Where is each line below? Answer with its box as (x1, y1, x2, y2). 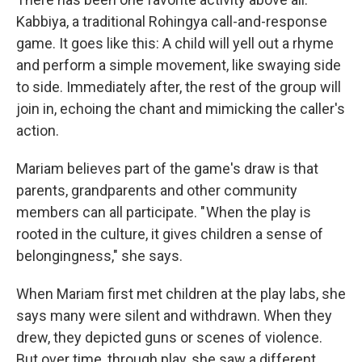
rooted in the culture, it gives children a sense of (16, 225, 323, 242)
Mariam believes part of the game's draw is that (16, 160, 318, 177)
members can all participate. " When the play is (16, 204, 311, 221)
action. (16, 122, 59, 139)
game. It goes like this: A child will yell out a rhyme (16, 35, 334, 52)
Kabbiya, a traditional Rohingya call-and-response (16, 13, 327, 30)
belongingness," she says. (16, 247, 183, 264)
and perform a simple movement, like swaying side (16, 57, 341, 74)
